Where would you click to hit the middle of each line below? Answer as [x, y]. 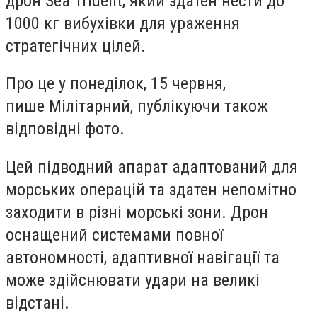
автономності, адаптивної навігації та [143, 257]
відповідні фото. [65, 129]
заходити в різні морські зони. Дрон [137, 212]
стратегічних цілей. [76, 46]
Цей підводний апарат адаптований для [152, 167]
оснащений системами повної [114, 235]
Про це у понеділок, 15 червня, [116, 84]
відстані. [38, 302]
